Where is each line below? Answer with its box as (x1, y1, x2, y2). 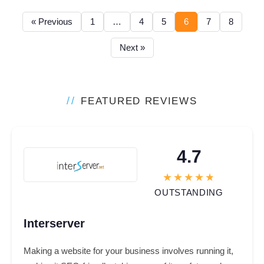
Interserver (24, 217, 85, 230)
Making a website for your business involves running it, (24, 246, 233, 256)
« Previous (31, 16, 72, 27)
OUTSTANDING (154, 187, 223, 198)
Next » (119, 42, 145, 53)
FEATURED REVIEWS (81, 95, 197, 107)
